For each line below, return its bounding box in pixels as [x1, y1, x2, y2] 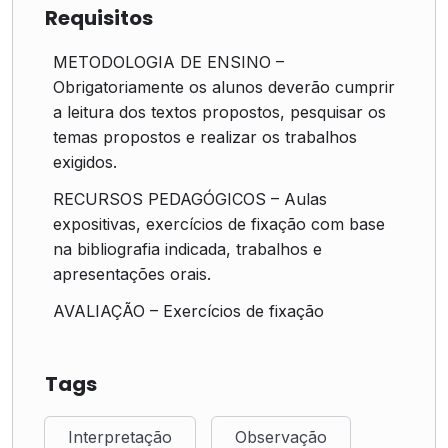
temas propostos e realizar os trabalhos [53, 126, 357, 147]
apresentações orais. [53, 263, 211, 284]
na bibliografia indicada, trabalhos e [53, 238, 322, 259]
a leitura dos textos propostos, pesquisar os [53, 101, 386, 122]
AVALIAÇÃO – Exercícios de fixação [53, 300, 324, 321]
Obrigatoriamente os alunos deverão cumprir [53, 76, 395, 97]
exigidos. [53, 151, 117, 172]
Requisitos [45, 3, 153, 32]
